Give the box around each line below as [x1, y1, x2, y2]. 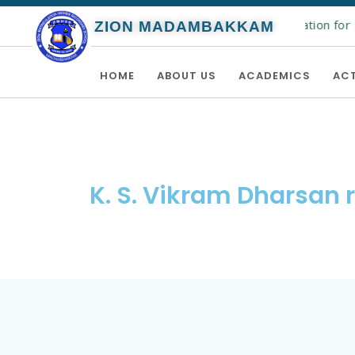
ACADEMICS [239, 68, 311, 83]
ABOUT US [157, 68, 216, 83]
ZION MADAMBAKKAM [94, 17, 275, 35]
